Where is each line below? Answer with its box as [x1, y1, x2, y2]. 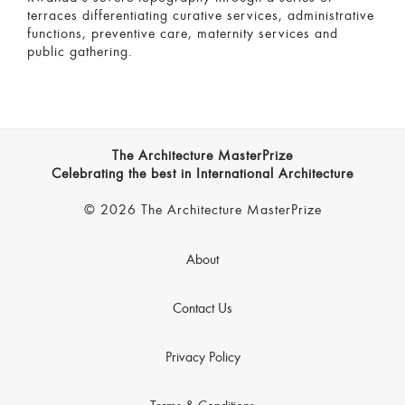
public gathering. [27, 45, 133, 61]
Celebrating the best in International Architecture [52, 167, 353, 183]
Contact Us [173, 302, 232, 317]
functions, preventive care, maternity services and [27, 27, 338, 42]
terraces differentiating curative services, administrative [27, 9, 374, 24]
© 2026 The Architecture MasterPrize [83, 203, 322, 219]
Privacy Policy [165, 351, 240, 366]
